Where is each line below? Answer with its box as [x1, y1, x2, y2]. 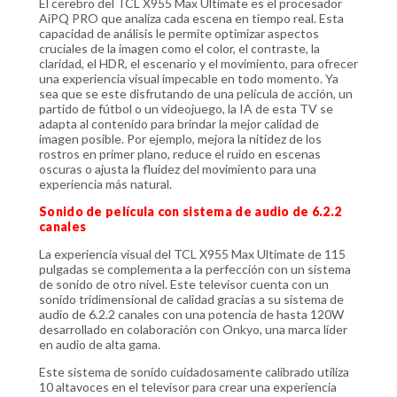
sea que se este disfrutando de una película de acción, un [39, 86, 353, 101]
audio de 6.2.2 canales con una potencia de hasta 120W [39, 307, 344, 322]
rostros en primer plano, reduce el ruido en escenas [39, 146, 321, 161]
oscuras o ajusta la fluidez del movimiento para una [39, 161, 316, 176]
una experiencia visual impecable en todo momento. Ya [39, 71, 339, 86]
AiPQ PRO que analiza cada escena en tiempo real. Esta [39, 11, 344, 26]
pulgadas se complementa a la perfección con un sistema [39, 261, 351, 276]
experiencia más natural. [39, 176, 172, 191]
